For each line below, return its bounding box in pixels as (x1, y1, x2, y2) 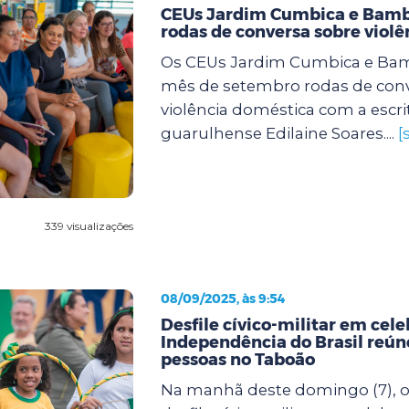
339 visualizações (44, 218, 133, 233)
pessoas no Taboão (160, 349, 315, 370)
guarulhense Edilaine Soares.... (160, 123, 398, 142)
